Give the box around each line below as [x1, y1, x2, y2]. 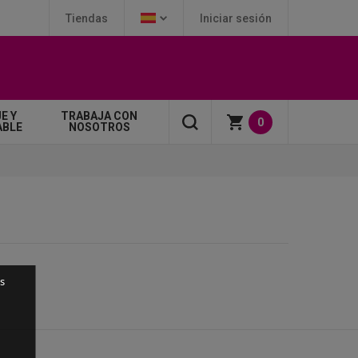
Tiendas [66, 11, 108, 25]
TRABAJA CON [61, 109, 138, 122]
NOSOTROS [68, 120, 130, 133]
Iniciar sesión [200, 11, 272, 25]
